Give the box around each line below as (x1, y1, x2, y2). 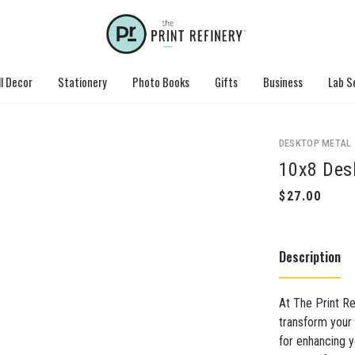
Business (263, 74, 303, 90)
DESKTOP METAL (278, 137, 352, 149)
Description (278, 246, 341, 266)
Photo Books (132, 74, 189, 90)
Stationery (58, 74, 107, 90)
